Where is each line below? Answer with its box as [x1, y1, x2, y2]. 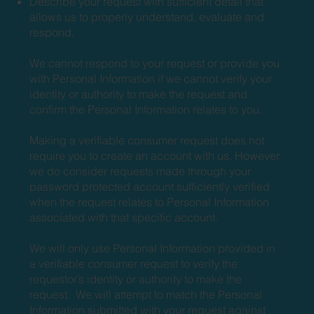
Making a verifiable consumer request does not [29, 132, 265, 147]
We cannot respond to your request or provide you [29, 55, 280, 70]
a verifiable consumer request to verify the [29, 256, 238, 271]
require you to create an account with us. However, [29, 148, 282, 163]
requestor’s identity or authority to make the [29, 271, 243, 286]
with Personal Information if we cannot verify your [29, 71, 273, 86]
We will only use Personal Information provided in [29, 240, 276, 255]
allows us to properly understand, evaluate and [29, 9, 265, 24]
